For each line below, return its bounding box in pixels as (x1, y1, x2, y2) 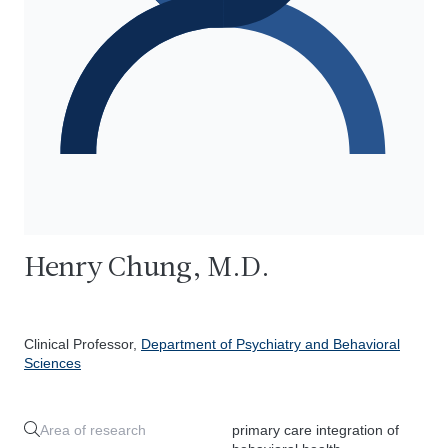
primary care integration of (232, 422, 399, 438)
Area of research (40, 422, 146, 438)
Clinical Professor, (24, 336, 141, 352)
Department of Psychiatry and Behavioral (141, 336, 400, 352)
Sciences (24, 355, 81, 371)
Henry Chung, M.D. (24, 254, 270, 283)
